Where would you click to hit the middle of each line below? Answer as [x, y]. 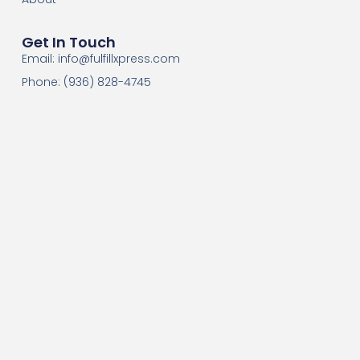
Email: [39, 58]
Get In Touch [68, 42]
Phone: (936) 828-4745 [86, 82]
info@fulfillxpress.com [119, 58]
